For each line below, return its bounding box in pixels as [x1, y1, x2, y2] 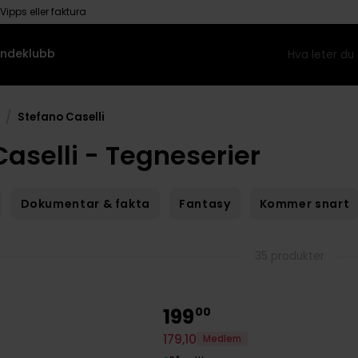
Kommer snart [259, 196, 350, 213]
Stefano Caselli [18, 109, 105, 125]
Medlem [203, 332, 242, 346]
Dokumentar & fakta [20, 196, 151, 213]
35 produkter [254, 249, 324, 265]
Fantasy [179, 196, 231, 213]
